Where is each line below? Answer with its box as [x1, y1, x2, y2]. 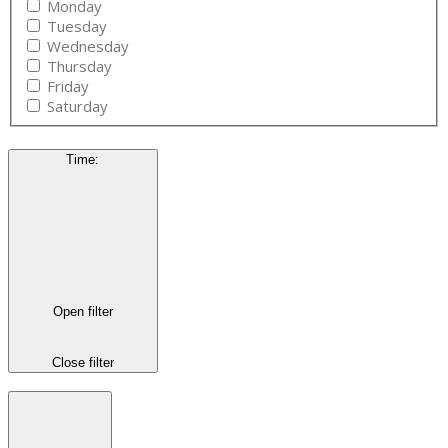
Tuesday [47, 15, 108, 36]
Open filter [53, 303, 113, 319]
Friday [47, 75, 90, 96]
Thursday [47, 55, 113, 76]
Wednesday [47, 35, 130, 56]
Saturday [47, 95, 109, 116]
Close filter [52, 355, 114, 371]
